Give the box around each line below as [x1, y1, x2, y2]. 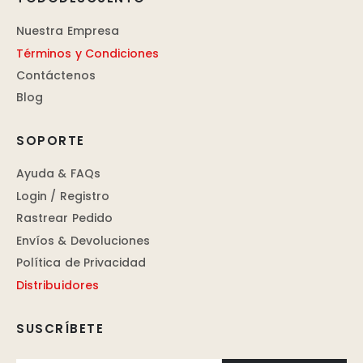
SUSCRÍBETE [16, 319, 104, 337]
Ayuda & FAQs [16, 165, 100, 182]
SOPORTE [16, 132, 85, 150]
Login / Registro [16, 187, 110, 204]
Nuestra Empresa [16, 23, 120, 40]
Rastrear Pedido [16, 210, 113, 227]
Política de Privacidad [16, 254, 147, 271]
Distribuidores [16, 276, 99, 293]
